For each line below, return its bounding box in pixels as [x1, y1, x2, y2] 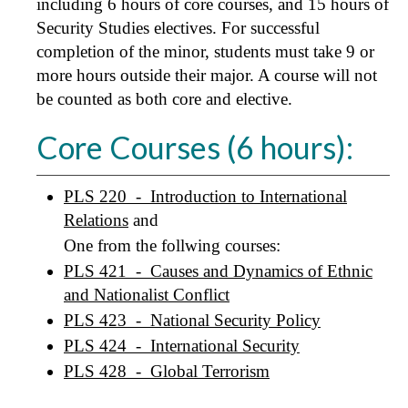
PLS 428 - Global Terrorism [64, 362, 270, 381]
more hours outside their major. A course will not [36, 66, 377, 85]
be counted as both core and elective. [36, 89, 292, 108]
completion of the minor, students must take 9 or [36, 42, 374, 61]
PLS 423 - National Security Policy [64, 311, 321, 330]
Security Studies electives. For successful [36, 18, 320, 37]
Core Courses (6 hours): [36, 128, 353, 166]
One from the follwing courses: [64, 236, 280, 255]
